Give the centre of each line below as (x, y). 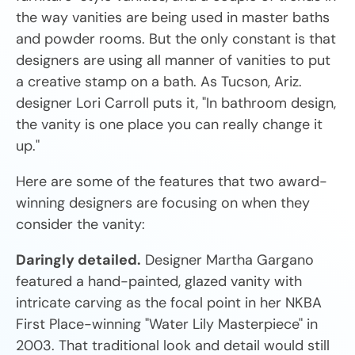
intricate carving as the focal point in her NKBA (169, 302)
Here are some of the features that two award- (172, 181)
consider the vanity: (80, 224)
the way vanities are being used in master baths (173, 17)
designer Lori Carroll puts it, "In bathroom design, (176, 103)
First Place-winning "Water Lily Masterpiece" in (167, 324)
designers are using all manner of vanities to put (173, 60)
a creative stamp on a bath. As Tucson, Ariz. (159, 81)
